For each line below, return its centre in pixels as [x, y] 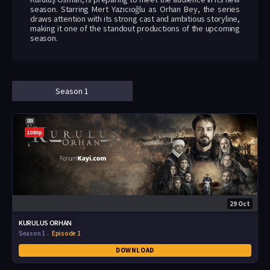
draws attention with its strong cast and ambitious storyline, [135, 19]
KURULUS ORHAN [46, 223]
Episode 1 [66, 234]
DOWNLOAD [135, 250]
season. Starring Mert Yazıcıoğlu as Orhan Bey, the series [135, 9]
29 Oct [240, 204]
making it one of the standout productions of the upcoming [135, 28]
